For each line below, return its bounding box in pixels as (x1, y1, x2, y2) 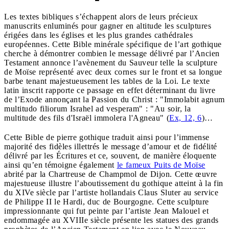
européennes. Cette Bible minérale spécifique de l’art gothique (4, 39, 222, 49)
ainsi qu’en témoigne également (4, 160, 117, 169)
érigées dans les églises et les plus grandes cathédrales (4, 30, 193, 39)
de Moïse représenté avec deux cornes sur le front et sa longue (4, 67, 222, 76)
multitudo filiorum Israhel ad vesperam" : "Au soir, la (4, 104, 191, 113)
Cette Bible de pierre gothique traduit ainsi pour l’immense (4, 132, 210, 142)
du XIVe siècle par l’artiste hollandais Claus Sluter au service (4, 188, 218, 197)
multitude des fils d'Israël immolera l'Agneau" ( (4, 113, 169, 122)
